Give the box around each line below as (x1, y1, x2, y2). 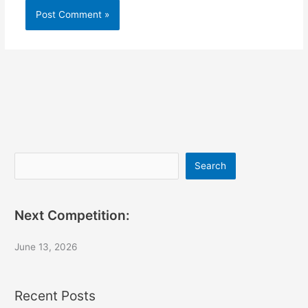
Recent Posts (14, 287, 96, 305)
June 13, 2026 (14, 241, 78, 253)
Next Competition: (14, 206, 131, 223)
